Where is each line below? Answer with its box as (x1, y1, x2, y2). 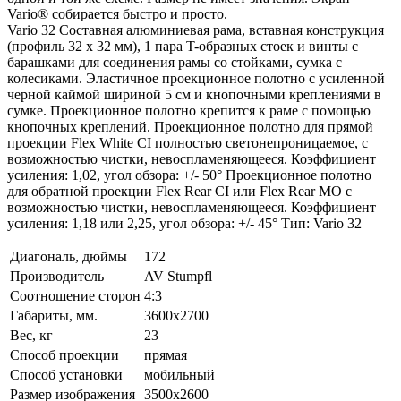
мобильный (144, 366, 215, 382)
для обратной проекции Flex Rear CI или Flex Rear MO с (7, 183, 352, 199)
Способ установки (10, 366, 123, 382)
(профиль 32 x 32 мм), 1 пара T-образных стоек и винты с (7, 38, 358, 54)
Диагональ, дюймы (10, 248, 127, 264)
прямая (144, 346, 187, 363)
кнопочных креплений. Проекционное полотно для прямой (7, 118, 373, 134)
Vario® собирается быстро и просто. (7, 5, 227, 21)
